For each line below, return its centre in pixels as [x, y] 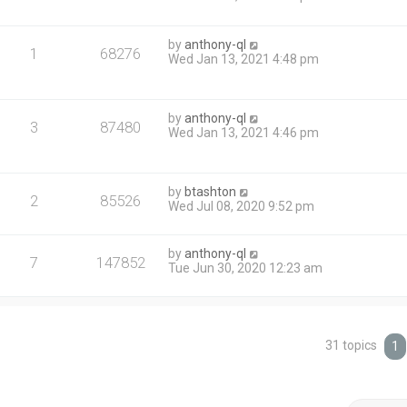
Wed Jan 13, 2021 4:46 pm [244, 132]
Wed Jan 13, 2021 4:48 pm [244, 59]
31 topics [353, 345]
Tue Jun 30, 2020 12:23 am [246, 268]
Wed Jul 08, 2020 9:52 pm [242, 206]
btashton [211, 191]
